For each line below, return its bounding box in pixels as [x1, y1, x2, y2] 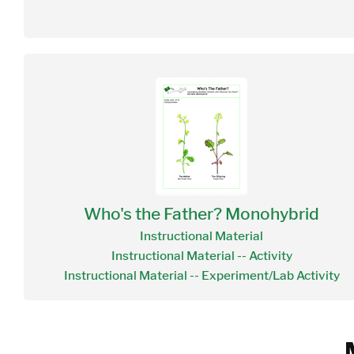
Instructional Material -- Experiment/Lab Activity [63, 269, 340, 282]
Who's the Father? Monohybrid [84, 205, 319, 222]
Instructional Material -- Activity [111, 250, 292, 262]
